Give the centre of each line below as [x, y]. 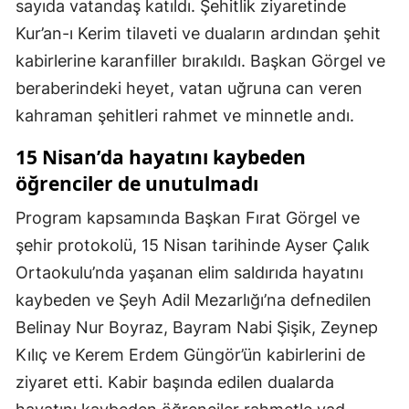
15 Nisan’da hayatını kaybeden [161, 157]
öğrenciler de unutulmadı [137, 184]
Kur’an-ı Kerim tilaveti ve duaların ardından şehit [198, 34]
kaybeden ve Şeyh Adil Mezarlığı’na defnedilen [194, 300]
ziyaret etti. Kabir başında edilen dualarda [175, 383]
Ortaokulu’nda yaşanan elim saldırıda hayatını [189, 273]
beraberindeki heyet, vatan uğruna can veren [189, 89]
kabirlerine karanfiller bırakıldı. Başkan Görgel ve [200, 61]
